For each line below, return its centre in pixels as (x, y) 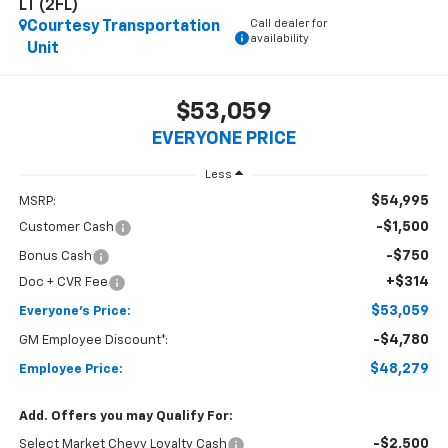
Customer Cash (66, 228)
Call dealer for (288, 24)
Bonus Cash (55, 257)
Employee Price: (70, 370)
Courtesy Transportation (123, 27)
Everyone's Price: (74, 312)
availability (279, 39)
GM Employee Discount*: (93, 341)
